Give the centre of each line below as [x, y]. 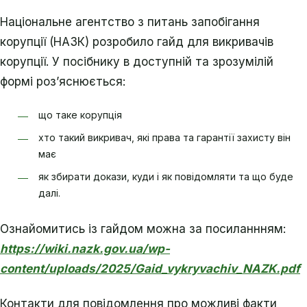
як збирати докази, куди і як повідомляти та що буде [166, 176]
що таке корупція [80, 115]
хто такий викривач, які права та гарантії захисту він [164, 137]
